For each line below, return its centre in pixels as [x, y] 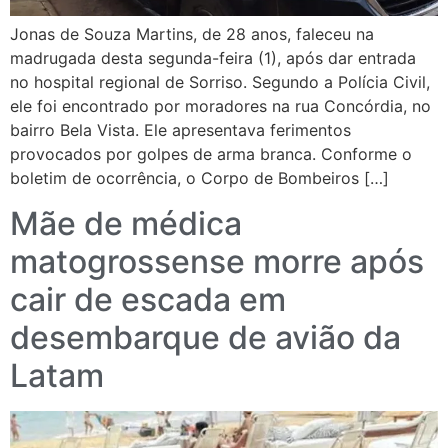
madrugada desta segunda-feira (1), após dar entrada [213, 58]
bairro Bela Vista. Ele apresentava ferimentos [180, 130]
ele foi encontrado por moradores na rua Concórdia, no [220, 106]
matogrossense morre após [217, 261]
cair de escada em [148, 299]
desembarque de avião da [205, 337]
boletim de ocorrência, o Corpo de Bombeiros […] [199, 178]
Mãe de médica [126, 223]
